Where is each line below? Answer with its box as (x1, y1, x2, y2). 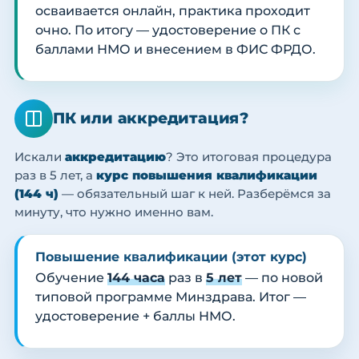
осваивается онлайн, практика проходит (35, 3, 310, 19)
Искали (14, 149, 65, 165)
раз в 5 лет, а (14, 167, 96, 184)
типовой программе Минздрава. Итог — (35, 289, 306, 305)
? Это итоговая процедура (166, 149, 332, 165)
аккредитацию (65, 149, 166, 165)
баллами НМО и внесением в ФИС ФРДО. (35, 42, 316, 58)
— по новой (242, 270, 323, 286)
